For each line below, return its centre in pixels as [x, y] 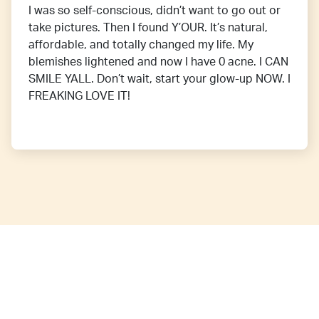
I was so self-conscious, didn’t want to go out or [155, 11]
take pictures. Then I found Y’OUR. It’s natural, [148, 28]
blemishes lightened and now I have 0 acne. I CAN [158, 62]
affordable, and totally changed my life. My [141, 45]
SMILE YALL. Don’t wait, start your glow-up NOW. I [159, 79]
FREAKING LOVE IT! [79, 96]
